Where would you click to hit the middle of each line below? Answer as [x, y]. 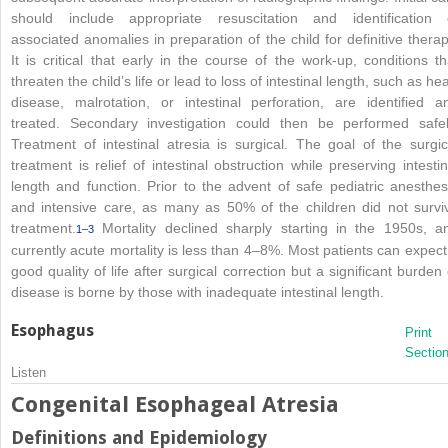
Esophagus [52, 330]
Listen [28, 372]
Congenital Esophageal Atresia [175, 404]
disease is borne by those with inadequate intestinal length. [197, 291]
